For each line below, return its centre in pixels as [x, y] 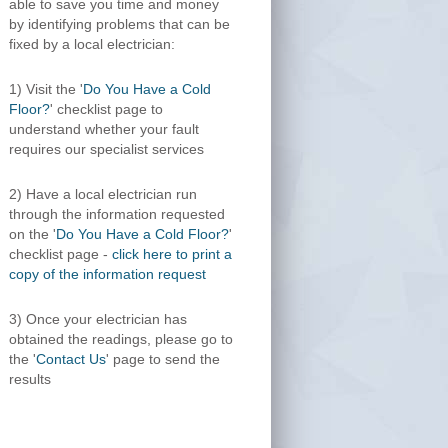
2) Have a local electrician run [103, 194]
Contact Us [71, 359]
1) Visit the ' [46, 89]
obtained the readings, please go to [121, 339]
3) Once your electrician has [98, 319]
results [30, 379]
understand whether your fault [104, 129]
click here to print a [172, 254]
